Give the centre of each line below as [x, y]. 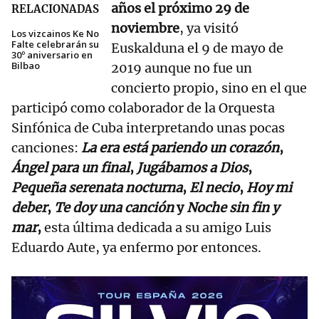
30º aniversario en [52, 55]
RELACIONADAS [55, 9]
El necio [214, 188]
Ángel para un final [70, 168]
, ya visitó [209, 28]
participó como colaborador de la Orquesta [143, 108]
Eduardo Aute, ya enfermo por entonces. [136, 248]
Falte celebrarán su [55, 45]
